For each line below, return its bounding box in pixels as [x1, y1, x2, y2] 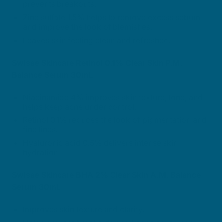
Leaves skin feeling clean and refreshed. [23, 35, 172, 45]
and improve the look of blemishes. [23, 22, 154, 32]
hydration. [23, 147, 62, 157]
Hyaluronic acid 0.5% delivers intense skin [23, 138, 178, 148]
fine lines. [23, 124, 57, 134]
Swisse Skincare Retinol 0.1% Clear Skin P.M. [12, 58, 182, 68]
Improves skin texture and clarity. [23, 204, 144, 214]
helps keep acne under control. [23, 102, 136, 111]
